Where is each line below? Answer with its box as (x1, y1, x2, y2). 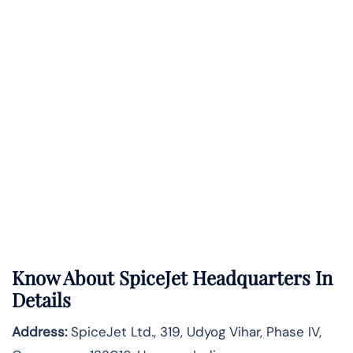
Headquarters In (192, 265, 333, 291)
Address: (12, 323, 67, 341)
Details (12, 287, 71, 313)
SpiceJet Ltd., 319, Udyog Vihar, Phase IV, (67, 323, 321, 341)
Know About (12, 265, 114, 291)
